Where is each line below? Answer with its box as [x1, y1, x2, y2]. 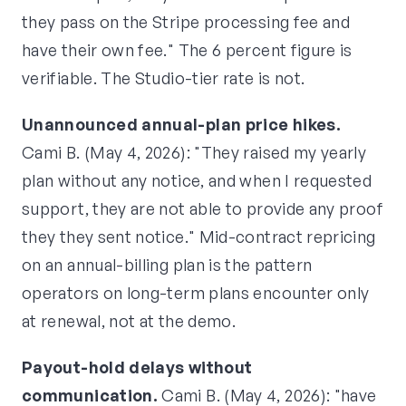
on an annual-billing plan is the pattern [22, 255, 313, 275]
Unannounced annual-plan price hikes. [22, 114, 341, 135]
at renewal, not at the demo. [22, 311, 237, 332]
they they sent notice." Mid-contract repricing [22, 227, 376, 247]
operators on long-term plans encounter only [22, 283, 370, 304]
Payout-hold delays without [22, 357, 253, 378]
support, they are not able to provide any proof [22, 198, 383, 219]
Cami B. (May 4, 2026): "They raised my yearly [22, 142, 367, 163]
